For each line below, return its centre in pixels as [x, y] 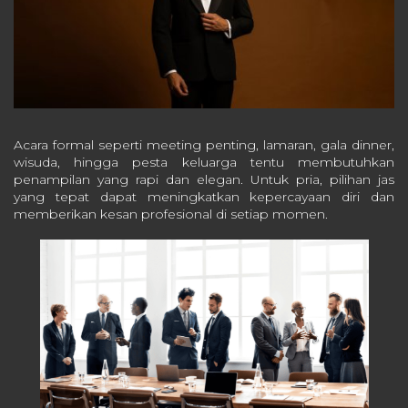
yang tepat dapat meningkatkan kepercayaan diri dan [204, 197]
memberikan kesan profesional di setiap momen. [171, 214]
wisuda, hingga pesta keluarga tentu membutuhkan [204, 163]
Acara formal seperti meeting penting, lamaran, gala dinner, [204, 145]
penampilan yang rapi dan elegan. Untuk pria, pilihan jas [204, 180]
